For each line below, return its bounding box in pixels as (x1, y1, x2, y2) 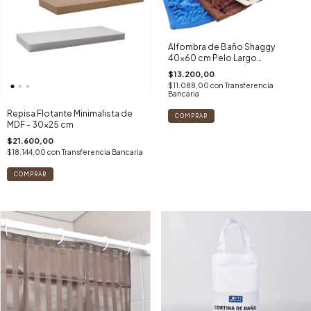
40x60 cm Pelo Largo (167, 52, 257, 63)
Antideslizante (167, 63, 228, 74)
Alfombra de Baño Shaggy (167, 41, 275, 52)
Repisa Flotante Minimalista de (7, 108, 133, 119)
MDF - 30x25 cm (7, 119, 74, 130)
